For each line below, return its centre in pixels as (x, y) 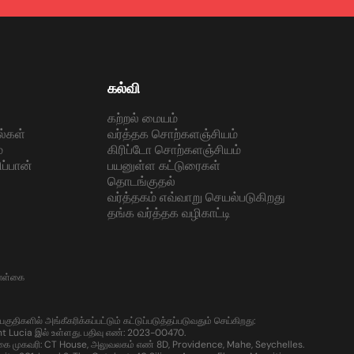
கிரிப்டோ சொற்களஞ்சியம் (174, 150)
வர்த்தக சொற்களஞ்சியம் (172, 134)
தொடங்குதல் (141, 182)
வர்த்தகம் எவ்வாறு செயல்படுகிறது (196, 198)
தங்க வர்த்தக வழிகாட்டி (169, 213)
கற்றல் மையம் (142, 119)
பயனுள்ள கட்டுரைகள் (164, 166)
